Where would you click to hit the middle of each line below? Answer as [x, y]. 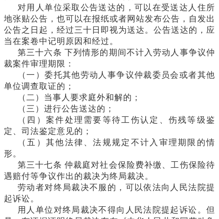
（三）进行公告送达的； [66, 109]
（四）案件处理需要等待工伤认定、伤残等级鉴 [116, 120]
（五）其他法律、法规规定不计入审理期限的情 [116, 142]
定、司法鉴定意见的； [48, 131]
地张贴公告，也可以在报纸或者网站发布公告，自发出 [109, 19]
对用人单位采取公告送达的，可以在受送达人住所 [116, 7]
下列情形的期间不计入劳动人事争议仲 [140, 52]
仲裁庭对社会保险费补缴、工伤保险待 [140, 165]
